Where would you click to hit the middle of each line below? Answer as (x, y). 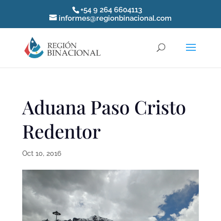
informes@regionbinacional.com (115, 18)
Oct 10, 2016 (41, 153)
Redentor (61, 131)
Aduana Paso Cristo (104, 107)
